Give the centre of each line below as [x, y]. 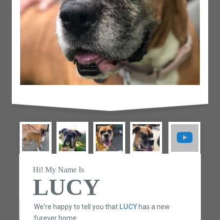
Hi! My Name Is [58, 170]
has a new [153, 206]
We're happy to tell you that [76, 206]
